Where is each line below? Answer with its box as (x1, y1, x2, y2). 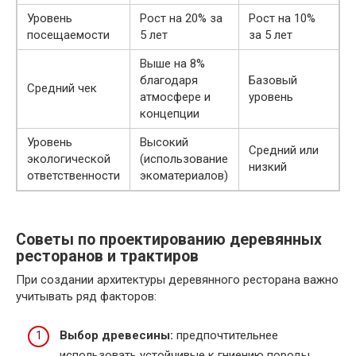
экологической (27, 152, 110, 167)
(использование (140, 152, 228, 167)
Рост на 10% (249, 11, 315, 26)
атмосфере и (140, 90, 211, 105)
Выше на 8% (140, 56, 205, 72)
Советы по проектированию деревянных (16, 230, 322, 249)
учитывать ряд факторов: (16, 289, 157, 304)
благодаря (140, 73, 198, 88)
